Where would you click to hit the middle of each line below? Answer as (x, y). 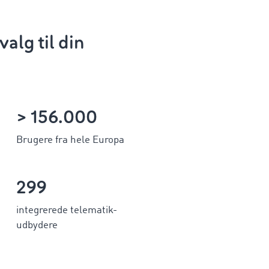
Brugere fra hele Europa (70, 140)
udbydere (37, 226)
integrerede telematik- (66, 211)
